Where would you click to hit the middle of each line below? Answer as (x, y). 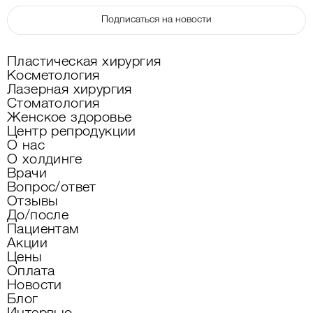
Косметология (53, 77)
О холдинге (44, 160)
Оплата (31, 272)
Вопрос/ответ (52, 188)
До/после (38, 216)
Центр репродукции (72, 132)
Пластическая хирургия (84, 63)
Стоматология (53, 104)
